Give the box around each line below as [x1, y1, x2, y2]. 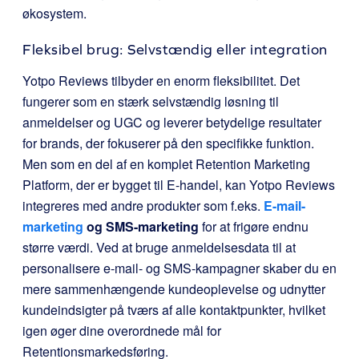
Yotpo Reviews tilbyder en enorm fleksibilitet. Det [22, 71, 300, 90]
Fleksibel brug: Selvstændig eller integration [22, 41, 328, 58]
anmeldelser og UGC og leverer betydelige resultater [22, 113, 321, 131]
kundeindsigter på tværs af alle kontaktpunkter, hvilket [22, 301, 325, 319]
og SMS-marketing [83, 217, 199, 236]
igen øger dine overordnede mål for [22, 321, 221, 340]
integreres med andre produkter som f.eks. [22, 196, 264, 215]
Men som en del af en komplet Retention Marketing [22, 155, 310, 173]
